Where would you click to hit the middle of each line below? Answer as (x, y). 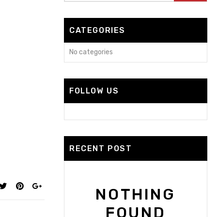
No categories (91, 52)
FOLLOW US (94, 91)
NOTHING (136, 194)
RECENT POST (101, 148)
